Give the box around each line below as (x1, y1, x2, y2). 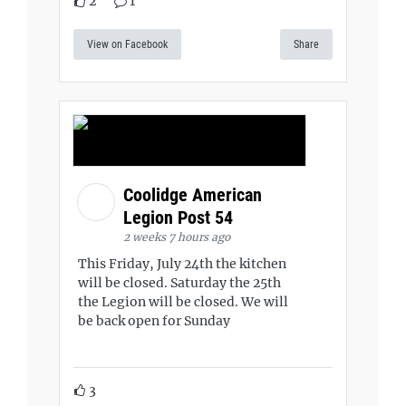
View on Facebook (87, 38, 168, 51)
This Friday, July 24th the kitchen (78, 256, 286, 272)
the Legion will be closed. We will (78, 294, 288, 310)
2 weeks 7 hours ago (123, 230, 230, 244)
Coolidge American (123, 184, 262, 206)
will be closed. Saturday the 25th (78, 275, 281, 291)
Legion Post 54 (123, 207, 237, 228)
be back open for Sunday (78, 313, 230, 329)
